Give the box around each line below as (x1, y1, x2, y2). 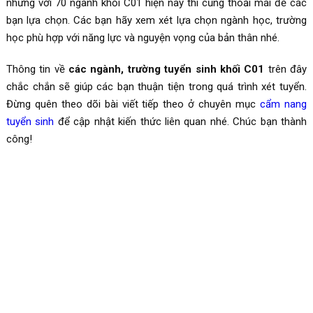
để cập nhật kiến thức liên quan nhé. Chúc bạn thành (54, 115, 307, 128)
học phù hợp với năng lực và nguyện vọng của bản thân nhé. (6, 31, 279, 44)
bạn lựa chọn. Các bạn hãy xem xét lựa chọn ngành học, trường (6, 13, 307, 27)
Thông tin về (6, 62, 69, 75)
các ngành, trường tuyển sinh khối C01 (68, 62, 265, 75)
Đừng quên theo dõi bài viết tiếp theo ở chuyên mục (6, 97, 261, 110)
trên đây (264, 62, 307, 75)
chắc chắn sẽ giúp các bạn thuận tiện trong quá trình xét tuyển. (6, 80, 307, 93)
